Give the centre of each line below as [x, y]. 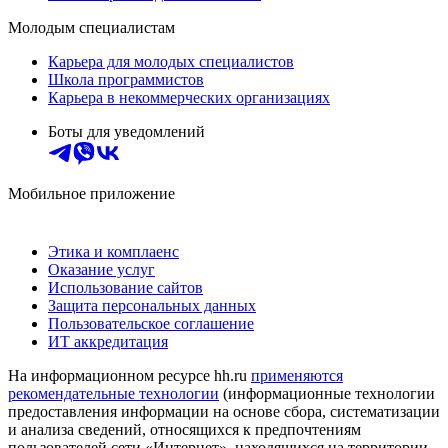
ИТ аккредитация [108, 341]
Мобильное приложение [91, 193]
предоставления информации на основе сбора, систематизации [224, 411]
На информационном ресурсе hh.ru [129, 375]
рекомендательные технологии [113, 393]
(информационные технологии [327, 393]
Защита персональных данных [152, 305]
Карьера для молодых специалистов [171, 61]
